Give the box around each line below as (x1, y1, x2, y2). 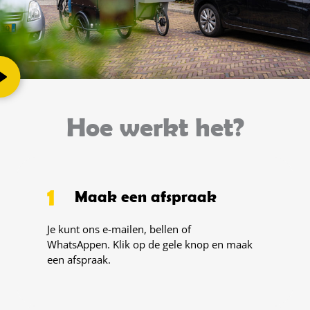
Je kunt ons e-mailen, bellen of (47, 221, 191, 236)
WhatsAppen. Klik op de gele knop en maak (47, 237, 253, 251)
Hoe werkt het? (66, 111, 244, 142)
